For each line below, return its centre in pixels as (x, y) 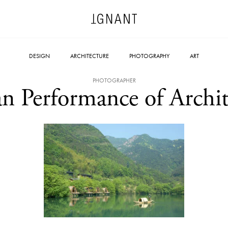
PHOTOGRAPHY (149, 56)
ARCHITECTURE (90, 56)
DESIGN (39, 56)
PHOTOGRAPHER (114, 80)
